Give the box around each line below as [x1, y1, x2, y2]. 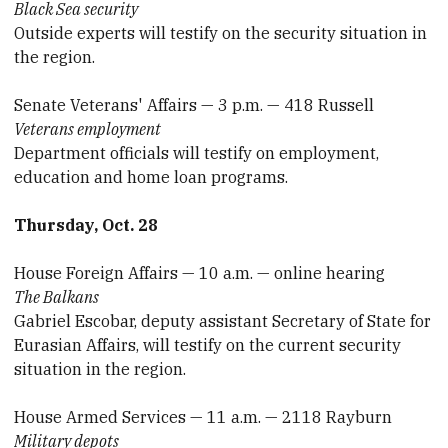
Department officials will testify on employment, [14, 142, 380, 163]
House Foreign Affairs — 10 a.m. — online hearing [14, 262, 386, 283]
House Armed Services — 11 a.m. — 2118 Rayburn [14, 406, 393, 427]
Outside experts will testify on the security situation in [14, 22, 428, 43]
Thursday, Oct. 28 [14, 214, 159, 235]
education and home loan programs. [14, 166, 289, 187]
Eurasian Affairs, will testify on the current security [14, 334, 402, 355]
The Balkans [14, 286, 100, 307]
